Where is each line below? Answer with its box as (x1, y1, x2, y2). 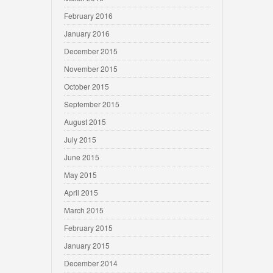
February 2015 (64, 222, 113, 233)
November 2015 (64, 63, 118, 74)
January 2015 (64, 240, 110, 250)
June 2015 (64, 152, 99, 162)
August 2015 (64, 116, 106, 127)
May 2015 (64, 169, 97, 180)
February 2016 (64, 10, 113, 21)
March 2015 (64, 205, 104, 215)
